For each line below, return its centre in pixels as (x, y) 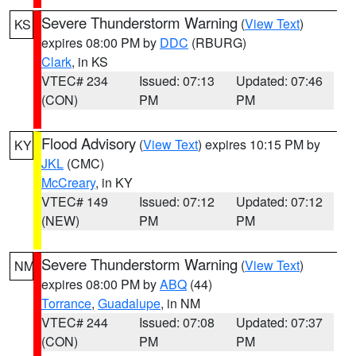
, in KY (114, 182)
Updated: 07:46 (280, 81)
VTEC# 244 (75, 322)
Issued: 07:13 (176, 81)
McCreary (68, 182)
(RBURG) (217, 43)
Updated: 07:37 (280, 322)
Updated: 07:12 (280, 201)
